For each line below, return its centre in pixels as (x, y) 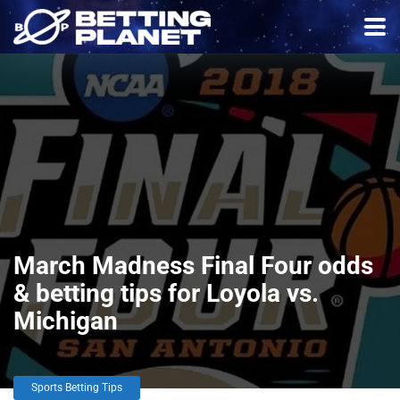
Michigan (66, 321)
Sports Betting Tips (77, 387)
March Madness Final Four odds (193, 266)
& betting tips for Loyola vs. (166, 293)
